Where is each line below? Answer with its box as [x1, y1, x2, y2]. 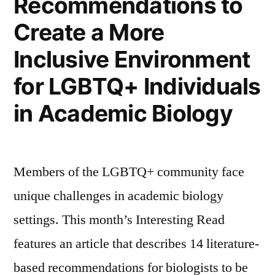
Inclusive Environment [14, 45, 250, 73]
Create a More [14, 18, 165, 46]
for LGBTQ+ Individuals [14, 72, 261, 100]
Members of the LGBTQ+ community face [14, 163, 244, 180]
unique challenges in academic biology [14, 187, 223, 204]
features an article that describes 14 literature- [14, 234, 259, 252]
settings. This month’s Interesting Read [14, 211, 225, 228]
